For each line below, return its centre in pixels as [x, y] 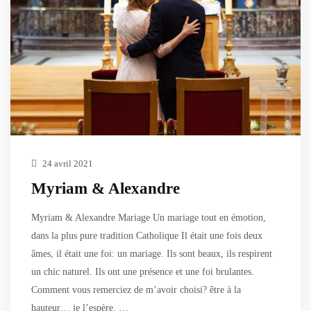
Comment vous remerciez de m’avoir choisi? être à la [136, 289]
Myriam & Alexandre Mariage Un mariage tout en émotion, [149, 217]
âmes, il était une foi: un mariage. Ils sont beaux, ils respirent [152, 253]
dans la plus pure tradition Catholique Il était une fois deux [147, 235]
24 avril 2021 [67, 163]
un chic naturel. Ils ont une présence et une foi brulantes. [143, 271]
